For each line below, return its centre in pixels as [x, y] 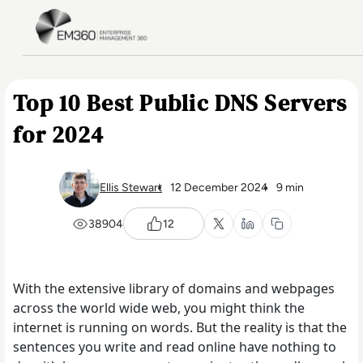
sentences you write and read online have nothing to [175, 347]
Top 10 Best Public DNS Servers [180, 103]
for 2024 [59, 135]
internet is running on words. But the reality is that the [180, 327]
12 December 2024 [219, 187]
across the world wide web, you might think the [159, 308]
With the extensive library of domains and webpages [174, 288]
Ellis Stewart [131, 187]
